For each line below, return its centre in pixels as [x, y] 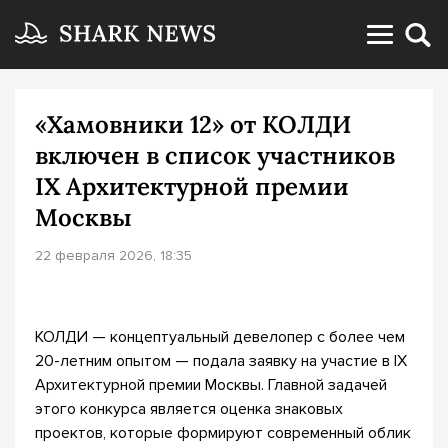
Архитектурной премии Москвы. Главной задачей [211, 385]
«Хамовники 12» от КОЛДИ [193, 124]
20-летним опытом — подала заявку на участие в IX [221, 361]
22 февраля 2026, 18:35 [113, 255]
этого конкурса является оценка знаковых [189, 409]
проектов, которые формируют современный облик [223, 433]
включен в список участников [215, 155]
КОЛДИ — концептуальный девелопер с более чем [220, 337]
